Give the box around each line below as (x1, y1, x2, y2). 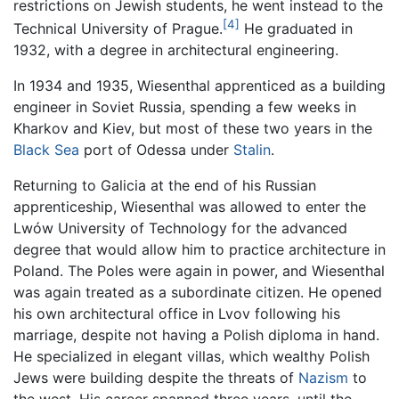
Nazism (298, 369, 348, 387)
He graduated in (240, 20, 353, 38)
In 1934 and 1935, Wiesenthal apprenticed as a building (13, 77, 386, 95)
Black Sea (13, 141, 79, 159)
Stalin (233, 141, 271, 159)
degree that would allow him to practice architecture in (13, 240, 386, 259)
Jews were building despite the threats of (13, 369, 298, 387)
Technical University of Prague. (13, 20, 223, 38)
